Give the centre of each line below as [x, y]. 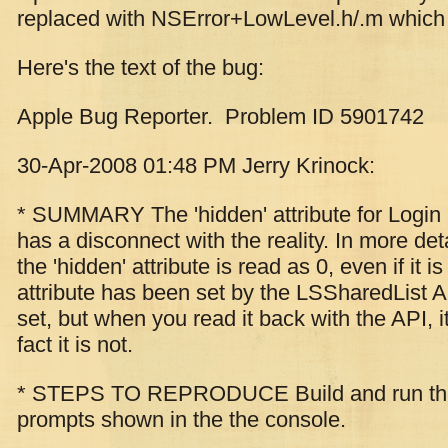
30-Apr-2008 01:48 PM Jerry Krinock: [199, 165]
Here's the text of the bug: [140, 67]
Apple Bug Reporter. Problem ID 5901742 [220, 116]
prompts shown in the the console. [181, 419]
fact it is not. [75, 344]
